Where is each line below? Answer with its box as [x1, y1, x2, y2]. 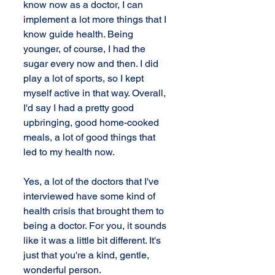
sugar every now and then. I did [23, 58, 161, 69]
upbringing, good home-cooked [23, 117, 161, 128]
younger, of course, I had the [23, 43, 148, 55]
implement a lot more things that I [23, 14, 169, 25]
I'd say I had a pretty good [23, 102, 136, 114]
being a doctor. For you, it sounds [23, 220, 169, 231]
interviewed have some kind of [23, 190, 158, 202]
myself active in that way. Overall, [23, 87, 168, 99]
